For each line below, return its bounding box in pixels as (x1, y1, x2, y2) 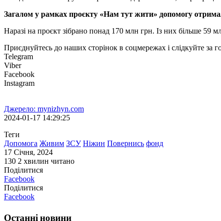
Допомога (4, 139, 37, 148)
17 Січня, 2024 (4, 148, 53, 157)
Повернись (107, 139, 144, 148)
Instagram (4, 79, 35, 88)
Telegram (4, 52, 33, 61)
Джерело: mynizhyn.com (4, 105, 84, 113)
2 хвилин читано (18, 157, 74, 166)
